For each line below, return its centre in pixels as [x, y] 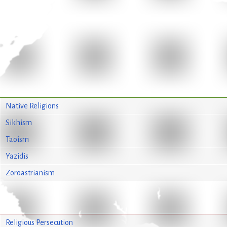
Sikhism [18, 122]
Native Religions [32, 106]
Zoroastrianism [30, 173]
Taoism [17, 139]
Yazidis [17, 156]
